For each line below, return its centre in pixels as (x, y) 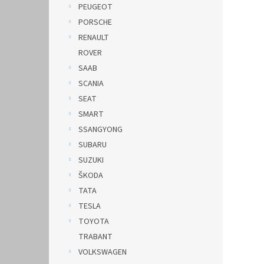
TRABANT (95, 237)
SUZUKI (91, 160)
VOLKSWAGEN (103, 252)
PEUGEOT (95, 7)
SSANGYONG (100, 130)
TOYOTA (94, 222)
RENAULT (94, 38)
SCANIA (91, 84)
